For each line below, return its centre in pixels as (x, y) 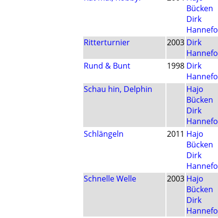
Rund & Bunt (107, 66)
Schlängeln (104, 134)
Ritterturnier (107, 43)
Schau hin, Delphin (118, 89)
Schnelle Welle (110, 179)
